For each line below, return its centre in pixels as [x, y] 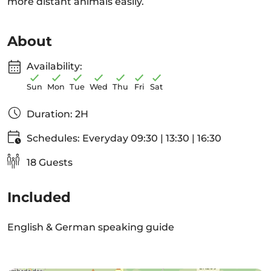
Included [39, 197]
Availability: [54, 66]
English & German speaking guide [91, 227]
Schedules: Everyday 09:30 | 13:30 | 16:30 [124, 138]
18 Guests [48, 162]
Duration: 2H [57, 114]
